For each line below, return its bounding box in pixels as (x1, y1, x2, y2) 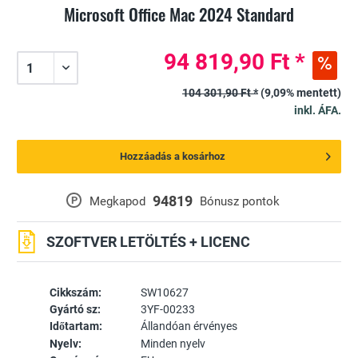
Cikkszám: (49, 286, 101, 300)
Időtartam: (49, 320, 102, 333)
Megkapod (89, 194, 146, 209)
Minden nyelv (140, 337, 205, 351)
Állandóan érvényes (140, 320, 237, 333)
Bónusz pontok (200, 194, 280, 209)
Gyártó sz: (49, 303, 101, 316)
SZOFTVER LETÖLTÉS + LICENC (46, 233, 251, 251)
